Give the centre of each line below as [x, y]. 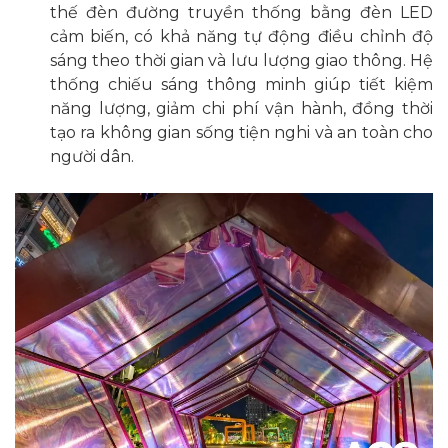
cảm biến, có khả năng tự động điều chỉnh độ [241, 37]
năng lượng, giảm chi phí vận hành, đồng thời [241, 109]
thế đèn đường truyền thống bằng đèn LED [241, 13]
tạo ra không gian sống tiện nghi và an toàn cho [241, 133]
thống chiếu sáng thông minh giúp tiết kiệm [241, 85]
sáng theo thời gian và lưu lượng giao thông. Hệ [241, 61]
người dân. [92, 157]
